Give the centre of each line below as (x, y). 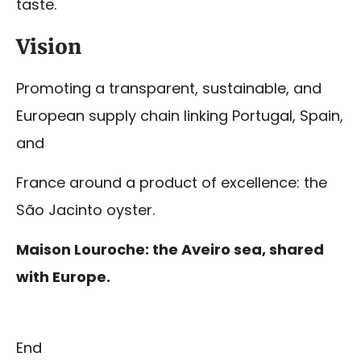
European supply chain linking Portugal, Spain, (180, 116)
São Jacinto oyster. (85, 210)
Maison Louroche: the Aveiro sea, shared (170, 250)
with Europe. (63, 277)
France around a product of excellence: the (172, 183)
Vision (49, 47)
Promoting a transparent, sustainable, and (169, 89)
